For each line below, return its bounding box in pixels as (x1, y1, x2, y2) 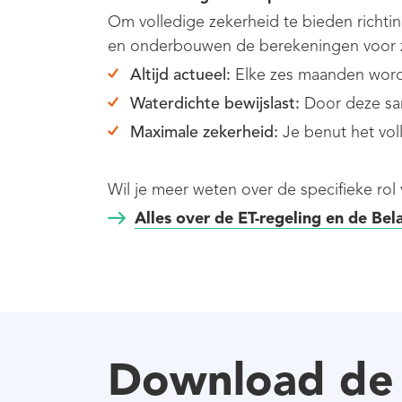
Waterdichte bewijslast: (130, 92, 300, 113)
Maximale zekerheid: (130, 121, 278, 142)
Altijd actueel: (130, 64, 231, 84)
